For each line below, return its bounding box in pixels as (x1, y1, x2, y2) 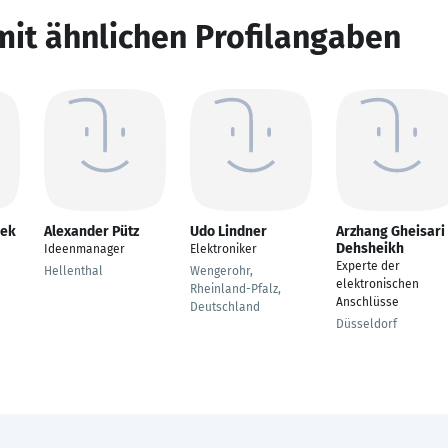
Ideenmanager (44, 242, 125, 256)
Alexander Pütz (44, 223, 139, 240)
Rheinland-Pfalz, (190, 282, 281, 296)
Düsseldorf (336, 317, 397, 331)
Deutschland (190, 300, 260, 314)
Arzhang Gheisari (336, 223, 445, 240)
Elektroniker (190, 242, 257, 256)
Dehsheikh (336, 240, 404, 257)
